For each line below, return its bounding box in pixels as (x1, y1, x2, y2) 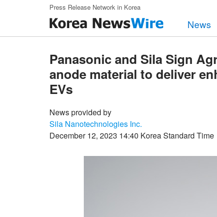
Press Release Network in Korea (49, 2, 140, 12)
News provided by (49, 107, 111, 118)
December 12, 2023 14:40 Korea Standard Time (49, 130, 214, 141)
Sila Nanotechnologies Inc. (49, 118, 142, 129)
